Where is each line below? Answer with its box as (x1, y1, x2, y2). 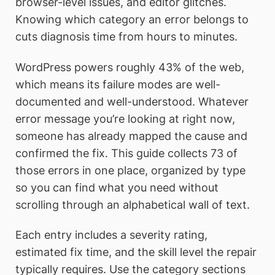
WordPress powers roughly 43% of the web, (15, 60, 244, 74)
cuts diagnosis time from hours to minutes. (15, 30, 238, 43)
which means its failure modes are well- (15, 77, 220, 91)
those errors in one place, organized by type (15, 163, 246, 177)
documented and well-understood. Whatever (15, 95, 249, 108)
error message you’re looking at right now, (15, 112, 235, 125)
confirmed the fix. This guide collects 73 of (15, 146, 238, 160)
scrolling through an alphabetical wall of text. (15, 198, 250, 211)
